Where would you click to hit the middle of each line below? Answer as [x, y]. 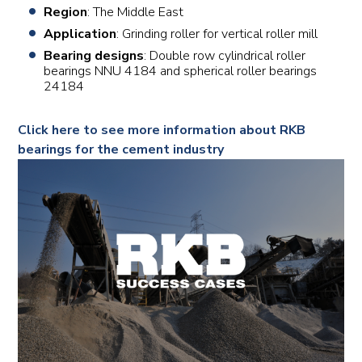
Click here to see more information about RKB [162, 130]
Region [66, 12]
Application [80, 34]
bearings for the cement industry [121, 149]
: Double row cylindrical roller [225, 56]
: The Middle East [136, 12]
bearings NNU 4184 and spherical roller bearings [181, 71]
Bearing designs [94, 56]
